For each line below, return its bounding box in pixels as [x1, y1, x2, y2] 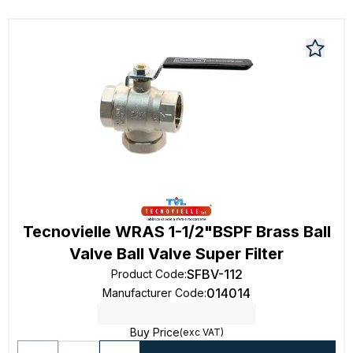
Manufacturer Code [102, 286, 204, 299]
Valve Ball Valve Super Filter [69, 244, 284, 263]
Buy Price [129, 325, 180, 339]
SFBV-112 [186, 266, 243, 282]
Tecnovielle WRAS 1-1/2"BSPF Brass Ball [22, 222, 331, 241]
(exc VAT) [179, 326, 224, 338]
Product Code [110, 267, 184, 281]
